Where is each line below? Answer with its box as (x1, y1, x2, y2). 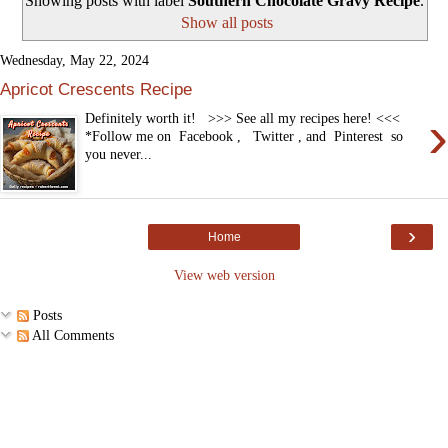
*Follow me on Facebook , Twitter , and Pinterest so (85, 127, 404, 144)
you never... (85, 145, 153, 162)
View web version (173, 266, 275, 283)
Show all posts (181, 13, 274, 31)
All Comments (29, 326, 114, 343)
